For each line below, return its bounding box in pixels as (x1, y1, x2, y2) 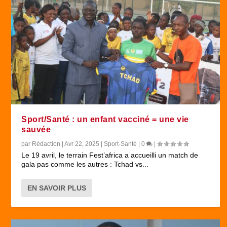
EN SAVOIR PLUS (27, 183, 87, 192)
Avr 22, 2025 (64, 140, 100, 147)
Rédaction (32, 140, 61, 147)
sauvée (21, 125, 51, 134)
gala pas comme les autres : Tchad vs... (21, 160, 149, 168)
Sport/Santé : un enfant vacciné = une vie (21, 115, 189, 124)
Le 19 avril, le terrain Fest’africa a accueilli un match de (21, 150, 199, 159)
